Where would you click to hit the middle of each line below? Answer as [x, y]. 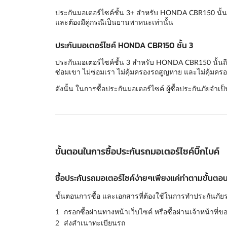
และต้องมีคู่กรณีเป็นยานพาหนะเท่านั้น [114, 22]
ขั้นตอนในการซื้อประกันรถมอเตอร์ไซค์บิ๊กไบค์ [137, 151]
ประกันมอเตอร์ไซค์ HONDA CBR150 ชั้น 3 [124, 45]
